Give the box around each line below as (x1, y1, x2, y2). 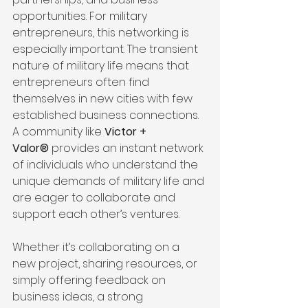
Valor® (12, 140, 49, 157)
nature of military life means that (12, 58, 192, 74)
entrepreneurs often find (12, 74, 152, 91)
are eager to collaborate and (12, 190, 178, 206)
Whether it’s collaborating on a (12, 239, 182, 256)
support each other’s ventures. (12, 206, 179, 223)
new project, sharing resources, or (12, 256, 200, 272)
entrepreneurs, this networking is (12, 25, 192, 41)
